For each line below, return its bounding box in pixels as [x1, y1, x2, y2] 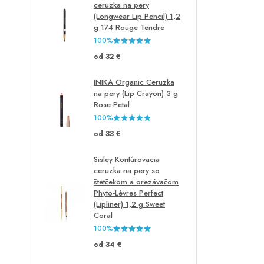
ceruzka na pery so [94, 164, 160, 176]
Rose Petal [94, 98, 130, 110]
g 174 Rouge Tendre [94, 21, 164, 33]
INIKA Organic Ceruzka [94, 76, 174, 88]
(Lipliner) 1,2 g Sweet [94, 198, 165, 210]
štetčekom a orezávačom [94, 176, 179, 187]
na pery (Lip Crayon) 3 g [94, 87, 178, 99]
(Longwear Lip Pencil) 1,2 [94, 10, 180, 22]
